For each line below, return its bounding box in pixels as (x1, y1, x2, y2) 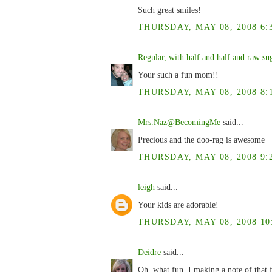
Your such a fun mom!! (138, 70, 219, 80)
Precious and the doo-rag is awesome (138, 134, 265, 144)
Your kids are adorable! (138, 199, 219, 209)
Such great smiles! (138, 5, 201, 15)
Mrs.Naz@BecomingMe (138, 117, 220, 127)
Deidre (138, 246, 161, 257)
